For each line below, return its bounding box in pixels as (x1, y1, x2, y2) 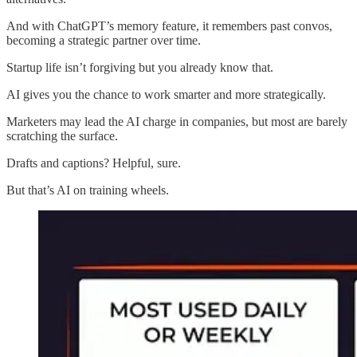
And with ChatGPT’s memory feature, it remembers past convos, (6, 18, 332, 33)
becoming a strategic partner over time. (6, 33, 201, 47)
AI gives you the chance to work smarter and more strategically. (6, 87, 326, 101)
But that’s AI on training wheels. (6, 182, 169, 197)
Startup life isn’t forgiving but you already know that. (6, 60, 273, 74)
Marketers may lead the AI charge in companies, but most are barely (6, 114, 347, 128)
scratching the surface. (6, 128, 118, 143)
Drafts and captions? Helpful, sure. (6, 155, 181, 170)
